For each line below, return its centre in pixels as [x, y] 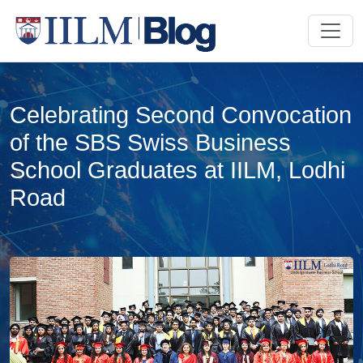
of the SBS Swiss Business [150, 143]
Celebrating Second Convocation [181, 115]
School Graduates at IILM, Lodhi [177, 170]
